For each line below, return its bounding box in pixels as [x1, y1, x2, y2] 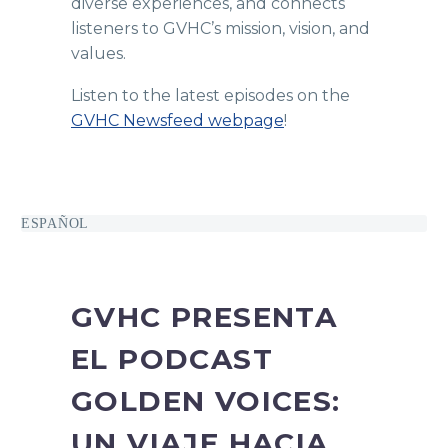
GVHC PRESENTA [71, 299, 338, 334]
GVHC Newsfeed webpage [71, 111, 284, 131]
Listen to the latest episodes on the [71, 86, 350, 106]
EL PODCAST [71, 341, 273, 376]
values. [71, 43, 126, 63]
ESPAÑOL [21, 215, 89, 231]
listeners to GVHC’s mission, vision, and [71, 18, 370, 38]
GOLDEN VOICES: [71, 383, 341, 418]
